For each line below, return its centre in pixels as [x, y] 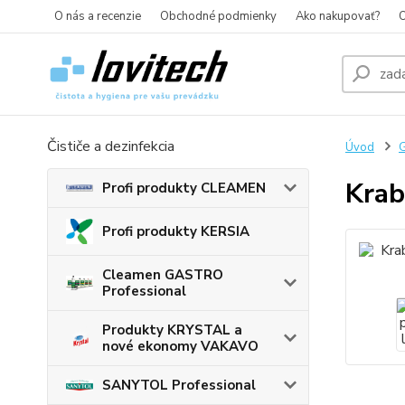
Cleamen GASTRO [163, 275]
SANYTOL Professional [179, 386]
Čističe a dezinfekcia [111, 146]
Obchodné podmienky [218, 16]
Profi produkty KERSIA [176, 232]
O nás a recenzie [98, 16]
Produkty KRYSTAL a [172, 330]
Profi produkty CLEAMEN [184, 188]
